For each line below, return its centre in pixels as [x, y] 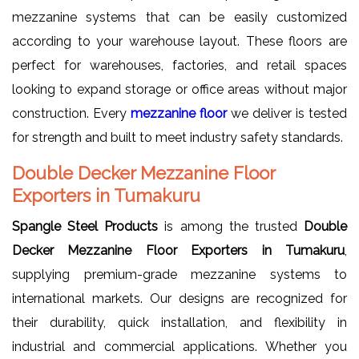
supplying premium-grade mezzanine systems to [179, 275]
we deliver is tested [287, 114]
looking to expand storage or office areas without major [179, 90]
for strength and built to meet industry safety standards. [177, 138]
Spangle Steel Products [85, 227]
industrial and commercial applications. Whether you [179, 347]
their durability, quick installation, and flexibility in [179, 323]
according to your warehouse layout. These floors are [179, 42]
